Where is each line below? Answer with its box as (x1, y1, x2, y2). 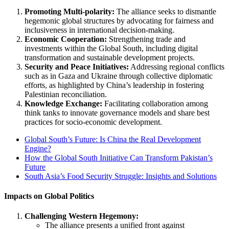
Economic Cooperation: (25, 34, 107, 43)
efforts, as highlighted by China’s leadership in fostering (25, 80, 204, 89)
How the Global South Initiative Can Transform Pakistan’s (25, 153, 213, 162)
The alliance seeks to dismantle (114, 7, 216, 16)
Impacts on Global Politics (4, 192, 94, 201)
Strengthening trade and (107, 34, 186, 43)
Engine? (25, 144, 51, 153)
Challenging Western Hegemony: (25, 212, 139, 221)
